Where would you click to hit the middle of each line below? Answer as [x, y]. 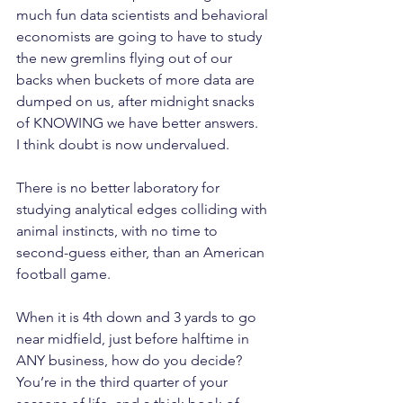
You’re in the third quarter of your [124, 382]
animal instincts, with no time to [119, 231]
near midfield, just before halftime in [134, 339]
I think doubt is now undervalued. [123, 144]
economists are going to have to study [141, 36]
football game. [63, 274]
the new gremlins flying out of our [126, 58]
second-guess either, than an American [142, 252]
